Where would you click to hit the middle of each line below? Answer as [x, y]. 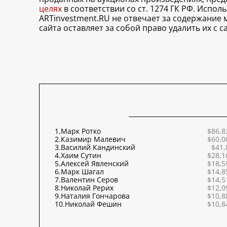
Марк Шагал [82, 172]
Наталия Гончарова [95, 196]
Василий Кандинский [98, 147]
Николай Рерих [87, 188]
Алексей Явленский [95, 164]
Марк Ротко [81, 131]
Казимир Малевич [93, 139]
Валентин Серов [89, 180]
